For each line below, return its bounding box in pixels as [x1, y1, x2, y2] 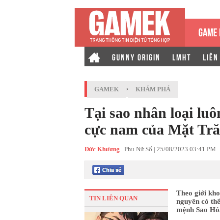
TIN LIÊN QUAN [89, 194, 137, 202]
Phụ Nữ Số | [120, 145, 157, 153]
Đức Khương [84, 145, 120, 153]
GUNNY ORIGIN [112, 51, 161, 62]
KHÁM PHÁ [136, 85, 170, 93]
